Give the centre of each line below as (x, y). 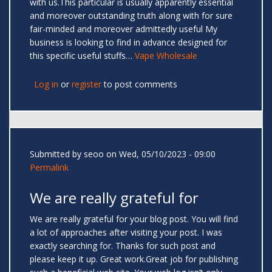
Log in (46, 84)
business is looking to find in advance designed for (128, 42)
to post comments (139, 84)
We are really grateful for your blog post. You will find (134, 219)
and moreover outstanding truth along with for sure (131, 16)
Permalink (49, 168)
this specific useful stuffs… (82, 56)
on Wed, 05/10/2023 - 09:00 (160, 154)
